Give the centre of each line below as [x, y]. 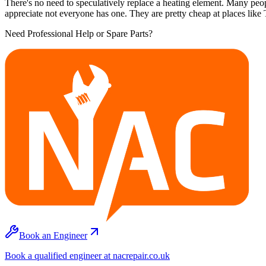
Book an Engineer [53, 235]
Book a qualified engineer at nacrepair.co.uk [87, 255]
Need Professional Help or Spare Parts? [79, 33]
